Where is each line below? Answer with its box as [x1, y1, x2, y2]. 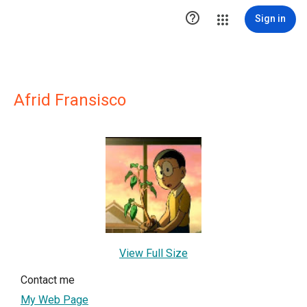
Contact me [21, 273, 75, 286]
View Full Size [119, 247, 188, 260]
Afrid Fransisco [14, 90, 126, 110]
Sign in [255, 13, 286, 24]
